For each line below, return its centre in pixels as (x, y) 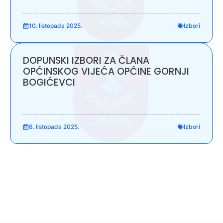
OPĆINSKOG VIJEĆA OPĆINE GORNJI (106, 71)
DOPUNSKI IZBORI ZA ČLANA (86, 60)
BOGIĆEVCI (49, 82)
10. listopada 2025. (55, 25)
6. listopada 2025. (54, 126)
